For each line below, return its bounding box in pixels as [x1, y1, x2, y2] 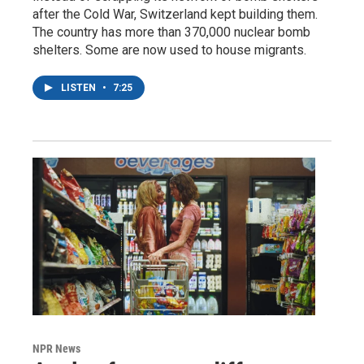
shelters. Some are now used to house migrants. [32, 41, 306, 58]
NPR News [32, 341, 80, 355]
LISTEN [61, 81, 98, 93]
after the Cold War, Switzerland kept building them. [32, 6, 318, 22]
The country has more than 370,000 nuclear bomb [32, 24, 310, 40]
